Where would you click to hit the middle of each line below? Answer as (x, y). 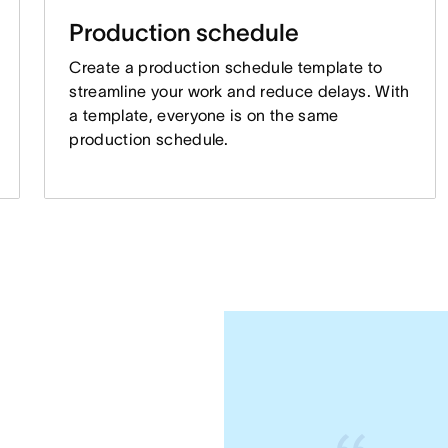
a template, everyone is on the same (204, 114)
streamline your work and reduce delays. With (239, 90)
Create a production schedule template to (226, 66)
